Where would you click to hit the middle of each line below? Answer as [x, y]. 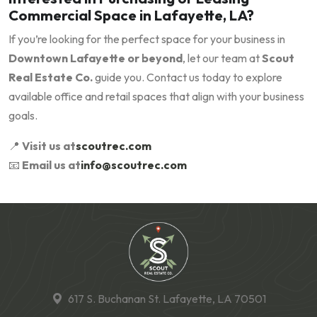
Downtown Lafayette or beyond [96, 58]
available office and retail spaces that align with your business [156, 96]
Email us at [51, 165]
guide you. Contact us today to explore [188, 77]
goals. [23, 115]
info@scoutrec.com [134, 165]
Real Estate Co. [51, 77]
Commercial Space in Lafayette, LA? [131, 15]
